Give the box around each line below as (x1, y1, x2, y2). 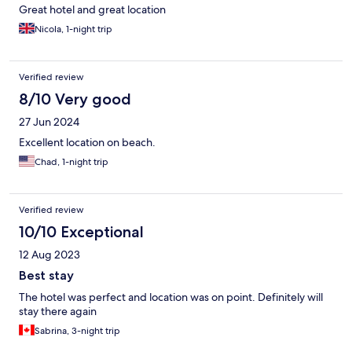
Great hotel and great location (19, 2, 166, 17)
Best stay (19, 268, 74, 284)
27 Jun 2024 (19, 115, 79, 130)
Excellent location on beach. (19, 135, 156, 150)
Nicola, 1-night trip (35, 23, 112, 36)
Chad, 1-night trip (35, 156, 108, 169)
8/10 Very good (19, 90, 131, 109)
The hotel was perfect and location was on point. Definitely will (19, 290, 323, 305)
